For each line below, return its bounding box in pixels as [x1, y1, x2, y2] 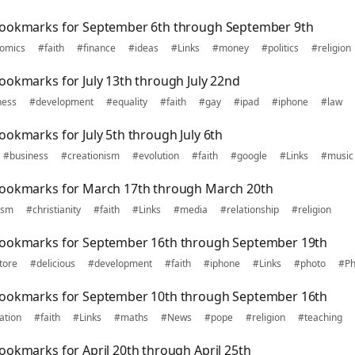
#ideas [128, 41, 158, 55]
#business [3, 149, 48, 162]
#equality [106, 95, 147, 109]
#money [212, 41, 249, 55]
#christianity [26, 203, 81, 216]
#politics [261, 41, 299, 55]
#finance [77, 41, 116, 55]
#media [174, 203, 208, 216]
